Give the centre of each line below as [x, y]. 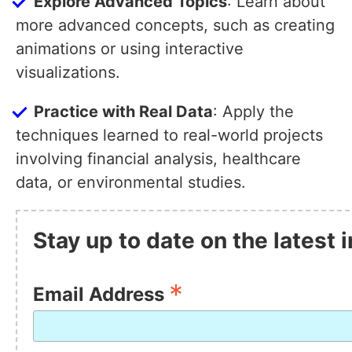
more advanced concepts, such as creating [175, 26]
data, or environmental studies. [131, 183]
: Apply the [253, 112]
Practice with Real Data [123, 112]
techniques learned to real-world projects [169, 136]
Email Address [101, 295]
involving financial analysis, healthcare [158, 159]
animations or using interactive [130, 49]
